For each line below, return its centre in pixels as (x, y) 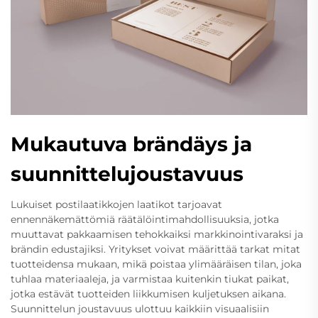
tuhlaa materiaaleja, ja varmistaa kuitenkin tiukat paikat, (150, 279)
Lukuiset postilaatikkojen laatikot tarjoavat (116, 204)
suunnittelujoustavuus (127, 174)
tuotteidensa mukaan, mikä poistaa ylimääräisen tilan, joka (156, 264)
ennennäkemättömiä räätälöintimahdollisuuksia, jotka (145, 219)
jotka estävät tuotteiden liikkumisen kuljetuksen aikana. (148, 294)
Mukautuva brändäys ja (131, 144)
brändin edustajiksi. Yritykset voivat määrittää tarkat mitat (155, 249)
